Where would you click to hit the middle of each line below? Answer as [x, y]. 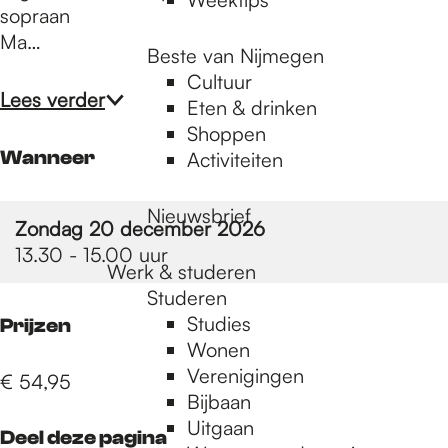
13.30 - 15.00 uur [91, 254]
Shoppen [226, 133]
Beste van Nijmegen [235, 55]
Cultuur [219, 81]
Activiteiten [235, 159]
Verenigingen [245, 375]
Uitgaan [220, 427]
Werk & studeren [181, 271]
